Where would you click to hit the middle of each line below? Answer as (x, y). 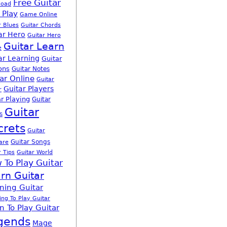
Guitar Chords (41, 25)
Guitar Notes (31, 69)
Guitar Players (29, 89)
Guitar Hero (44, 35)
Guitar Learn (34, 46)
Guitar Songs (30, 142)
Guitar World (35, 152)
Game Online (39, 14)
